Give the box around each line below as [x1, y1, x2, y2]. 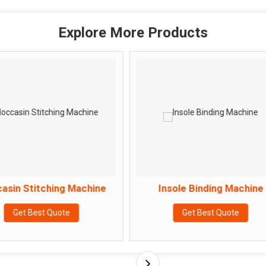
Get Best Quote [126, 207, 183, 217]
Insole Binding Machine [102, 182, 208, 194]
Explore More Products [58, 24, 208, 41]
